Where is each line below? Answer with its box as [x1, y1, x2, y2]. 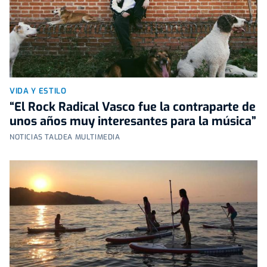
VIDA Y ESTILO [10, 85, 67, 96]
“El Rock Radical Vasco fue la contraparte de [10, 98, 256, 115]
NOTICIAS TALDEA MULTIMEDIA [10, 132, 120, 142]
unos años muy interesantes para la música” [10, 113, 256, 129]
